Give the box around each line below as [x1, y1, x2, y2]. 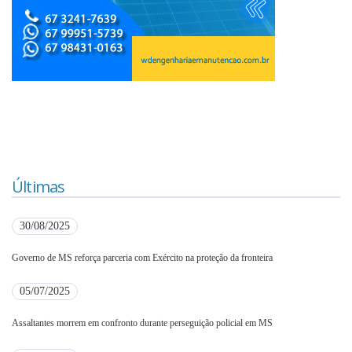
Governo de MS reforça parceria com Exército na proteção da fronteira [12, 251, 273, 263]
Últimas [12, 176, 65, 198]
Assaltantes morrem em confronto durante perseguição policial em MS [12, 317, 273, 328]
